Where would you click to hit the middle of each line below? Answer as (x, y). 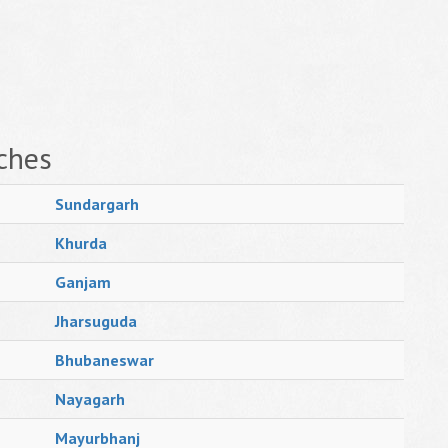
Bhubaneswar (104, 360)
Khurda (81, 243)
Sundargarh (97, 204)
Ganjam (83, 282)
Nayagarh (90, 399)
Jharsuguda (96, 321)
